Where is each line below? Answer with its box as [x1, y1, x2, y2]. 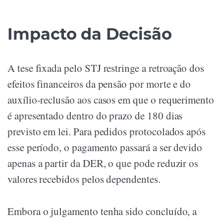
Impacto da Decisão [7, 24, 172, 44]
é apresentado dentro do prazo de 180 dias [7, 109, 183, 123]
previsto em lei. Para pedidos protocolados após [7, 124, 206, 139]
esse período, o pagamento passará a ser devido [7, 140, 203, 155]
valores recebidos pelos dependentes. [7, 172, 161, 186]
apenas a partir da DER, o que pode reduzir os [7, 156, 199, 170]
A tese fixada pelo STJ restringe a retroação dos [7, 61, 204, 75]
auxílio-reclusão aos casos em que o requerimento [7, 93, 214, 107]
